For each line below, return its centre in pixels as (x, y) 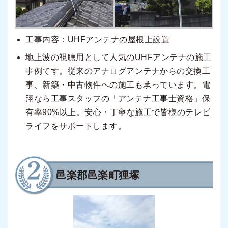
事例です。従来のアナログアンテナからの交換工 (118, 71)
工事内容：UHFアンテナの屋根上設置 (97, 40)
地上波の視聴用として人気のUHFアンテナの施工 (119, 58)
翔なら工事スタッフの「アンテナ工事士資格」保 (118, 99)
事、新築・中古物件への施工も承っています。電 (118, 85)
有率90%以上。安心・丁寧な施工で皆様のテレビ (118, 112)
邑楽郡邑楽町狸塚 (98, 175)
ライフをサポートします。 (76, 126)
